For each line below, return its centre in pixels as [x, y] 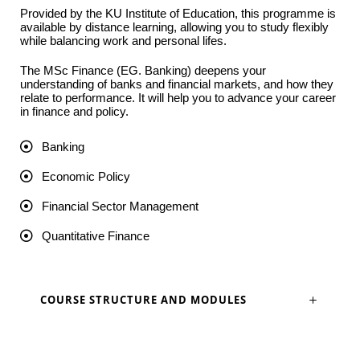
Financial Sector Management [120, 207]
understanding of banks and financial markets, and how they [177, 84]
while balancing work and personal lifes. [123, 41]
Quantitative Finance [96, 236]
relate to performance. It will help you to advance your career [178, 98]
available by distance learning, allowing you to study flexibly [174, 27]
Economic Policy [86, 177]
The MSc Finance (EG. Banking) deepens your [143, 71]
